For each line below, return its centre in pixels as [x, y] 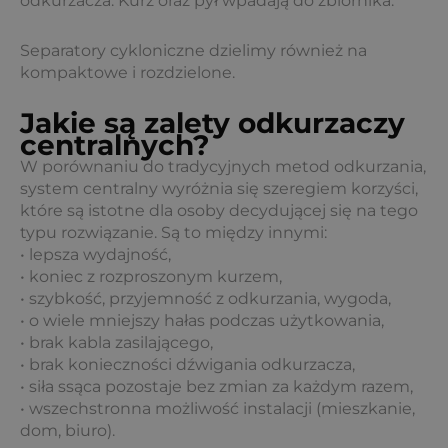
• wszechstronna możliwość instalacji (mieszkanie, [217, 408]
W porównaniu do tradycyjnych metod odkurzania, [223, 166]
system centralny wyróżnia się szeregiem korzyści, [219, 188]
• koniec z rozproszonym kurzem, [151, 276]
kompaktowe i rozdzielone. [127, 72]
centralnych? [115, 145]
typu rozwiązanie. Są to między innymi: [173, 232]
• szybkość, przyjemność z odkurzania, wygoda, [205, 298]
